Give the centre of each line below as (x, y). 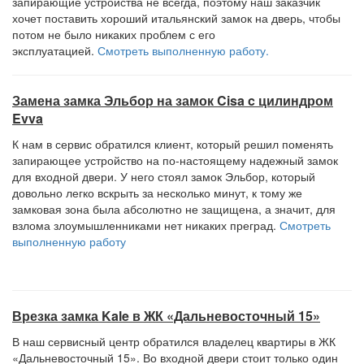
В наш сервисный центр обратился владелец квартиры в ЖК (174, 341)
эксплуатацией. (55, 50)
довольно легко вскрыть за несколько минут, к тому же (157, 193)
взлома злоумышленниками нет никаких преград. (146, 225)
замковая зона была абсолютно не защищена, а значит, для (174, 209)
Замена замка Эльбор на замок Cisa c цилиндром (173, 100)
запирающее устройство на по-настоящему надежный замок (175, 160)
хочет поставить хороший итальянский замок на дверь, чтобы (176, 18)
